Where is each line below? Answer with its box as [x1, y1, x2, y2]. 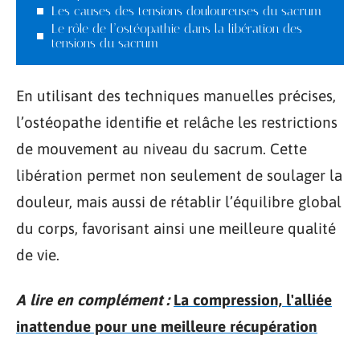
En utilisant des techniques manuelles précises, [16, 87, 336, 104]
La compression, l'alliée [174, 290, 332, 309]
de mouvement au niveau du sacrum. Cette [16, 140, 307, 157]
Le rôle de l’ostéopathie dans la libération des [51, 20, 302, 36]
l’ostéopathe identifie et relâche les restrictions [16, 113, 337, 131]
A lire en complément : [16, 290, 170, 309]
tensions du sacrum [51, 35, 158, 51]
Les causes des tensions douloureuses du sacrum [51, 2, 321, 18]
